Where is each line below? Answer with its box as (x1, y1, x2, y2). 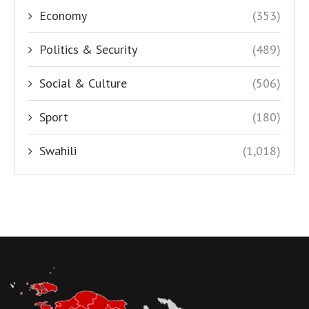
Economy (39, 8, 87, 24)
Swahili (39, 143, 77, 159)
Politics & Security (39, 41, 137, 58)
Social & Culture (39, 75, 127, 92)
